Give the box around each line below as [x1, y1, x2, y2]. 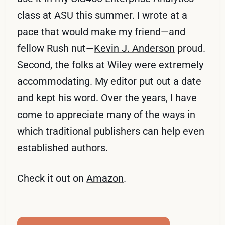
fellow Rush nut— [17, 42, 94, 54]
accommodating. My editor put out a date [17, 75, 202, 87]
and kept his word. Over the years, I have [17, 91, 197, 104]
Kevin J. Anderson [94, 42, 175, 54]
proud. [175, 42, 206, 54]
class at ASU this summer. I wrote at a [17, 9, 188, 21]
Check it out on [17, 172, 87, 184]
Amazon [86, 172, 124, 184]
